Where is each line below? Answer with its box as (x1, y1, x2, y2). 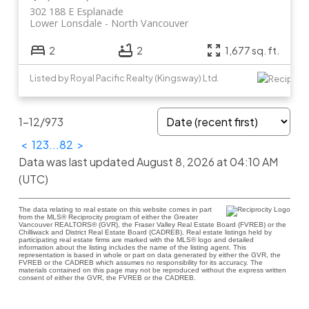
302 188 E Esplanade (29, 4, 123, 18)
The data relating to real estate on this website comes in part (18, 205, 212, 213)
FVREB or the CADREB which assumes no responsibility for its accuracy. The (18, 258, 263, 266)
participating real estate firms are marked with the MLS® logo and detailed (18, 235, 254, 243)
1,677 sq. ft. (225, 43, 280, 57)
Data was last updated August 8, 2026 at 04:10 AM (18, 154, 278, 169)
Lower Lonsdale (29, 16, 102, 30)
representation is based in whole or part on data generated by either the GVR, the (18, 250, 281, 259)
